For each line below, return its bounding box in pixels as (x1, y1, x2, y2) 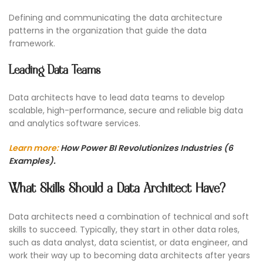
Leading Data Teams (9, 63, 100, 79)
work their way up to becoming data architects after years (9, 249, 250, 262)
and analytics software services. (9, 117, 140, 130)
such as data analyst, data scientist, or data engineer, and (9, 237, 248, 249)
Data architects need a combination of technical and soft (9, 211, 249, 223)
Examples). (9, 155, 56, 167)
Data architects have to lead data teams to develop (9, 92, 225, 104)
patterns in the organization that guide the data (9, 25, 207, 37)
